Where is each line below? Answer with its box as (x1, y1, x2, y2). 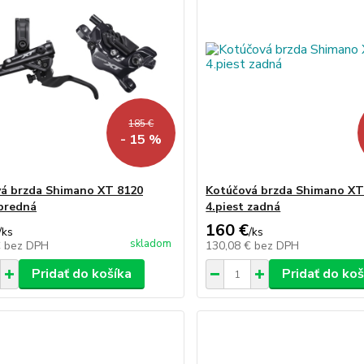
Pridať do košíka (31, 265, 132, 283)
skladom (130, 236, 172, 251)
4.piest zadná (206, 199, 281, 214)
